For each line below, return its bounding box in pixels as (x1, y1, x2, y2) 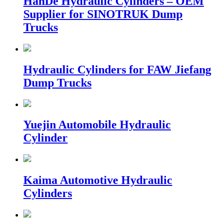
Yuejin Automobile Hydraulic (23, 118, 171, 131)
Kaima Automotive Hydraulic (23, 174, 172, 187)
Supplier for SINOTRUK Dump (23, 7, 182, 20)
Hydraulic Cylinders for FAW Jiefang (23, 63, 211, 76)
